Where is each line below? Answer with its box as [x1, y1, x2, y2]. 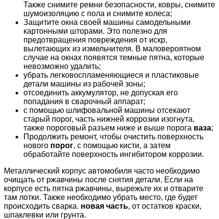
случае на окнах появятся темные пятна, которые [23, 53, 204, 62]
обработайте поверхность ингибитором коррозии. [23, 150, 204, 158]
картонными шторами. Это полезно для [23, 26, 167, 35]
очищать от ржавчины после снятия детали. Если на [4, 175, 193, 184]
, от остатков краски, [128, 201, 201, 210]
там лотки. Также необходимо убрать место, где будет [4, 193, 197, 201]
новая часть [81, 201, 128, 210]
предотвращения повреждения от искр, [23, 35, 167, 44]
